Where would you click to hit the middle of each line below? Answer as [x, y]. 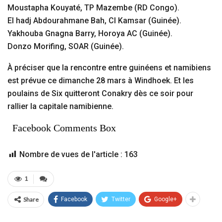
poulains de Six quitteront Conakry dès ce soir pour [100, 94]
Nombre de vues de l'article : [71, 155]
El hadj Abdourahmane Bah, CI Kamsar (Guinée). [94, 21]
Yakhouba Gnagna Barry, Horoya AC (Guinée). [90, 34]
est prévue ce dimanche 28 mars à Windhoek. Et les [101, 81]
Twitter [121, 199]
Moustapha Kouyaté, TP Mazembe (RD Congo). [93, 8]
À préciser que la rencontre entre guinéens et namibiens [109, 68]
